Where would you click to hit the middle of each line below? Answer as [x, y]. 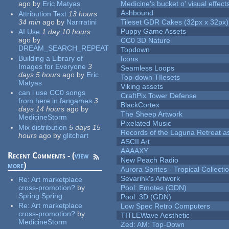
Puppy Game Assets [154, 31]
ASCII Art [135, 142]
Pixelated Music [146, 123]
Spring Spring [41, 196]
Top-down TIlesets [151, 77]
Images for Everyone [52, 66]
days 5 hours [40, 74]
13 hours [83, 14]
